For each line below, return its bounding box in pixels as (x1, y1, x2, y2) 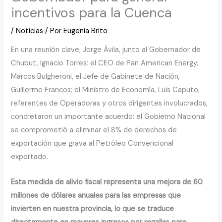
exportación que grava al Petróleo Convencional (11, 139, 174, 149)
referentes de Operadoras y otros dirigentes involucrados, (11, 99, 208, 109)
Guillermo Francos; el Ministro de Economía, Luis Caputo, (11, 85, 200, 95)
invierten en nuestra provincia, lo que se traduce (11, 204, 174, 214)
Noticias (16, 26, 44, 36)
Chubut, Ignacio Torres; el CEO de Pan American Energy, (11, 58, 199, 68)
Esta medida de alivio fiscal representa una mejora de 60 (11, 177, 203, 187)
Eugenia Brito (63, 26, 108, 36)
